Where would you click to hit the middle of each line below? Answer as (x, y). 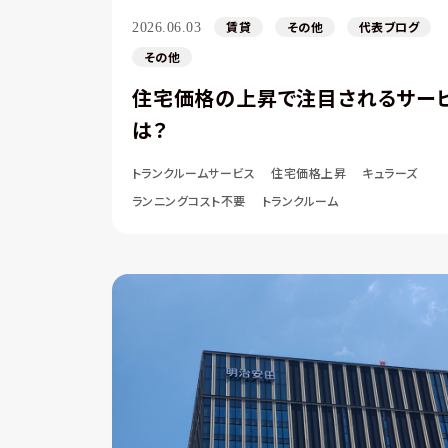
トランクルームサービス (194, 172)
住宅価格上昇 (309, 172)
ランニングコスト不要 (189, 200)
